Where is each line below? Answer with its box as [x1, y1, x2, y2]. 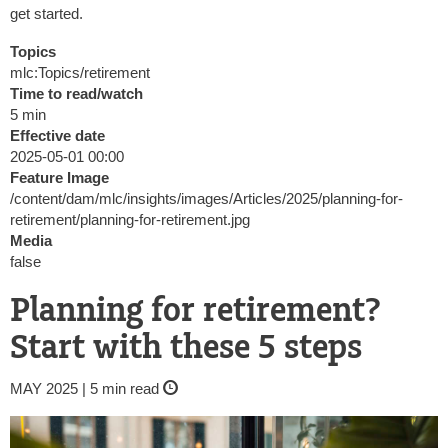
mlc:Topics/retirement [10, 64, 150, 81]
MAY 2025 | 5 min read [10, 379, 163, 397]
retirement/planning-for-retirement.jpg [10, 211, 250, 228]
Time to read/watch [10, 85, 143, 102]
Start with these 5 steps [10, 328, 362, 369]
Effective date [10, 127, 105, 144]
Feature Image [10, 169, 109, 186]
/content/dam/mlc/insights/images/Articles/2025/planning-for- [10, 190, 403, 207]
